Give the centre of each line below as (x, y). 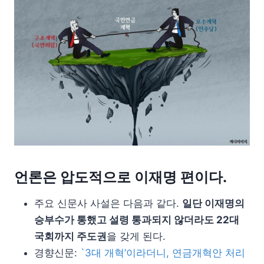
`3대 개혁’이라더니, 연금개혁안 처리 (163, 253)
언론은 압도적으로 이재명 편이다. (121, 177)
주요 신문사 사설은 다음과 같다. (108, 204)
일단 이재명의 (213, 204)
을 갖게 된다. (136, 237)
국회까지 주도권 (70, 237)
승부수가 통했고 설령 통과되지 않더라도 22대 (137, 220)
